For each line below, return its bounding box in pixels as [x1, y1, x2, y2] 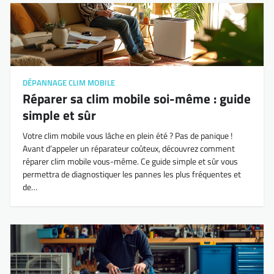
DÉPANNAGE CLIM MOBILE [22, 77, 115, 89]
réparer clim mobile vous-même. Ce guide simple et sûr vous [22, 155, 238, 169]
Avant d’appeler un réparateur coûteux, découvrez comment [22, 142, 235, 156]
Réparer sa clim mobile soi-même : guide [22, 89, 251, 109]
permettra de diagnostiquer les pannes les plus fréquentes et [22, 168, 241, 182]
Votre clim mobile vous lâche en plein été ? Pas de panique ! [22, 129, 232, 143]
